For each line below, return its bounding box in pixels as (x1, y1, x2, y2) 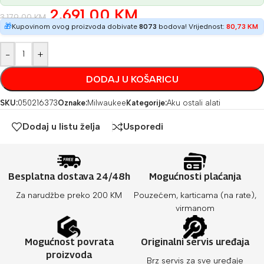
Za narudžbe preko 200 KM (16, 190, 122, 200)
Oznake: (58, 98, 87, 108)
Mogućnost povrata (24, 236, 114, 247)
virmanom (176, 203, 214, 213)
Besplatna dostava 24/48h (8, 170, 130, 182)
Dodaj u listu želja (22, 121, 100, 133)
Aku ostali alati (167, 98, 220, 108)
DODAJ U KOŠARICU (85, 73, 179, 85)
